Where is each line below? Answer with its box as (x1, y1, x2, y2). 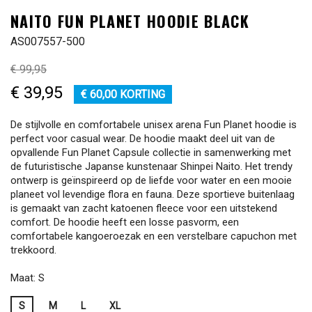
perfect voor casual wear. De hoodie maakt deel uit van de (10, 132, 275, 145)
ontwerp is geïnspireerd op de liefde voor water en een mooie (10, 174, 292, 187)
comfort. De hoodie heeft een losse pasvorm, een (10, 216, 239, 228)
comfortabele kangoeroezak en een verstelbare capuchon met (10, 230, 297, 242)
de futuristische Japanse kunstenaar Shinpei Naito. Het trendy (10, 160, 292, 173)
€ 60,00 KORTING (81, 88, 165, 101)
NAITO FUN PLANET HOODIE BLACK (10, 10, 250, 32)
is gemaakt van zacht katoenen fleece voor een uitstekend (10, 202, 277, 214)
